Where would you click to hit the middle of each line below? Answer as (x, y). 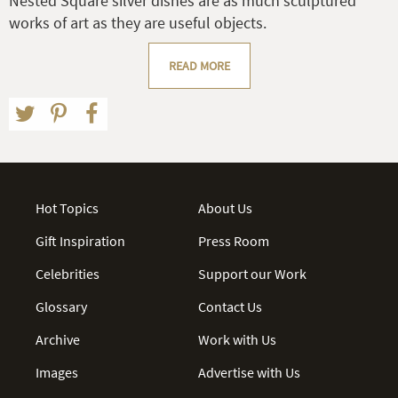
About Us (226, 207)
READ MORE (199, 65)
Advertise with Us (250, 372)
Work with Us (238, 339)
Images (57, 372)
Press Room (234, 240)
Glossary (61, 306)
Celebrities (68, 273)
